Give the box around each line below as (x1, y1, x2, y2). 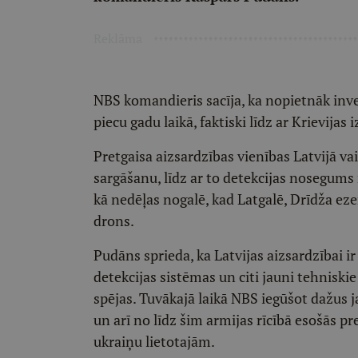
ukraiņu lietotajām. (93, 332, 215, 351)
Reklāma (93, 30, 142, 47)
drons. (93, 211, 134, 230)
